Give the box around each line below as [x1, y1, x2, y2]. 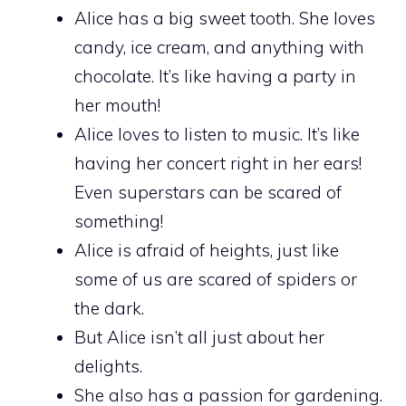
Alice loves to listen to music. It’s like [74, 122, 360, 145]
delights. [74, 354, 142, 377]
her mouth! [74, 93, 160, 116]
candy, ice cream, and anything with [74, 35, 364, 58]
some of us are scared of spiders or [74, 267, 357, 290]
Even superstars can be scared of [74, 180, 342, 203]
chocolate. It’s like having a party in [74, 64, 356, 87]
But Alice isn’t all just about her [74, 325, 324, 348]
